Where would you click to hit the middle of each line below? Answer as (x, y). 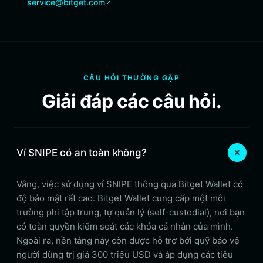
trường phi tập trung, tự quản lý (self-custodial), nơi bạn (131, 212)
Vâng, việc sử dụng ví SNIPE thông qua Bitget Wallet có (130, 184)
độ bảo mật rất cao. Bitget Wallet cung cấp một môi (121, 198)
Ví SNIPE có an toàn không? (82, 152)
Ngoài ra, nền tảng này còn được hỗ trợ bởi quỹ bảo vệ (128, 240)
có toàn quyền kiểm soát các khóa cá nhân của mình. (125, 226)
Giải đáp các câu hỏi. (131, 101)
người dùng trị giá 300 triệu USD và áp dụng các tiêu (125, 254)
